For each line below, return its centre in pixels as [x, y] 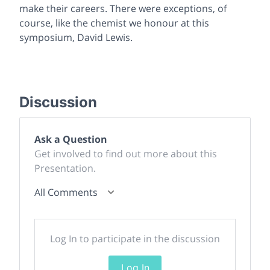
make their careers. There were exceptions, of [123, 8]
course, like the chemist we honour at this [114, 23]
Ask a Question [71, 139]
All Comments [66, 192]
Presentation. [65, 168]
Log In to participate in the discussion [135, 238]
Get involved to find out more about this [126, 153]
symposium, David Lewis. [76, 37]
